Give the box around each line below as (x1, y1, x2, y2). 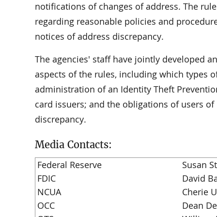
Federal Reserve (37, 159, 102, 171)
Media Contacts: (35, 139, 112, 151)
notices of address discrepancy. (35, 31, 164, 43)
